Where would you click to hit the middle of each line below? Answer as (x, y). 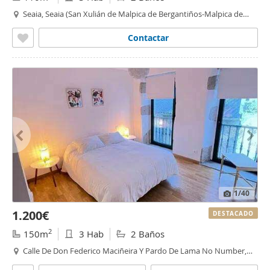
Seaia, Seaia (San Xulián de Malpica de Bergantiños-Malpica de (133, 14)
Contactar (148, 38)
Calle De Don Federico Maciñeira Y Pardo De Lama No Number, (135, 251)
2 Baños (146, 234)
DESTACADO (233, 213)
